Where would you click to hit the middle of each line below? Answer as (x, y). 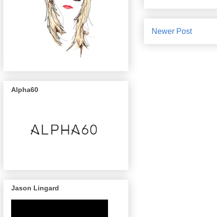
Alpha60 (25, 89)
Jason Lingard (35, 188)
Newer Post (172, 31)
